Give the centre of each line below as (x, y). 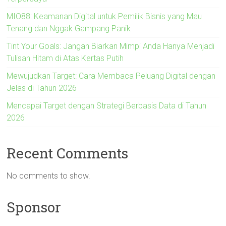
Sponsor (34, 207)
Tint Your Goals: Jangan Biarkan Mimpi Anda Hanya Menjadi (111, 46)
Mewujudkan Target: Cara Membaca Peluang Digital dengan (111, 76)
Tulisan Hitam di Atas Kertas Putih (65, 58)
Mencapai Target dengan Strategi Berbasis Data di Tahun (107, 105)
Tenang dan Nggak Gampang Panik (69, 28)
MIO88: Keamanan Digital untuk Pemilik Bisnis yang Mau (104, 16)
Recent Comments (68, 153)
